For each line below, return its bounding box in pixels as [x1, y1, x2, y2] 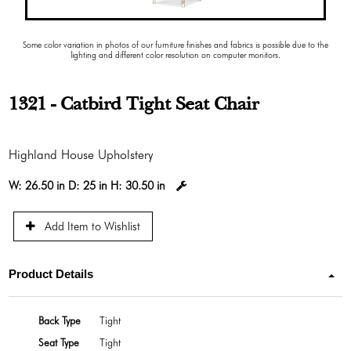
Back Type [38, 313, 81, 327]
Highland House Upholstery [9, 147, 154, 162]
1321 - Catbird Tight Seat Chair [9, 96, 259, 115]
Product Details [9, 268, 94, 281]
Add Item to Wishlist [42, 219, 141, 233]
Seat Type [38, 335, 79, 349]
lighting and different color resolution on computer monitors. [71, 50, 280, 61]
